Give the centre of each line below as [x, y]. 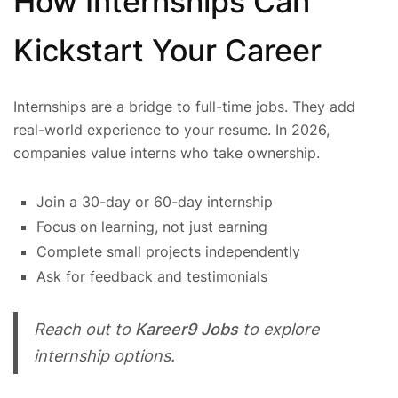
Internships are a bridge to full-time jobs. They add [184, 107]
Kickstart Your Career [167, 51]
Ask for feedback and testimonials [152, 276]
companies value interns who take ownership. [167, 153]
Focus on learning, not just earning [152, 226]
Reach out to [84, 329]
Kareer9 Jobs [186, 329]
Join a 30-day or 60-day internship [155, 201]
